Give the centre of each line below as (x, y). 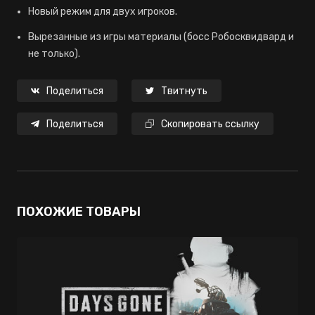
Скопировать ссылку (210, 124)
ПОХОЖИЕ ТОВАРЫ (79, 212)
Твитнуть (184, 91)
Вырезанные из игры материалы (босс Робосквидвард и (161, 37)
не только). (54, 54)
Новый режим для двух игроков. (103, 12)
